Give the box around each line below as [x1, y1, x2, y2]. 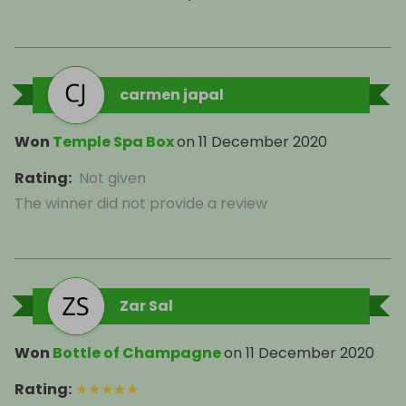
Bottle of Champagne [53, 343, 224, 363]
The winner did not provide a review [14, 193, 267, 214]
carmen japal [120, 84, 224, 105]
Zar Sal [120, 295, 173, 316]
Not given [79, 168, 146, 188]
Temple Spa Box [53, 131, 174, 152]
